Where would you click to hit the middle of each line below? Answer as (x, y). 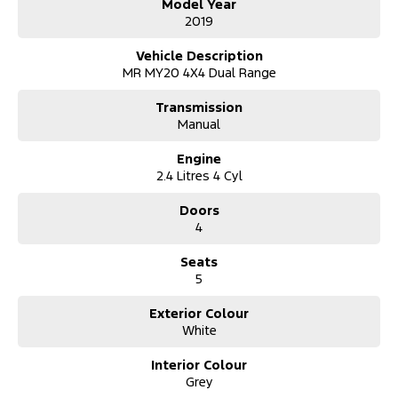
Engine (199, 159)
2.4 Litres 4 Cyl (199, 176)
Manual (199, 124)
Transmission (199, 107)
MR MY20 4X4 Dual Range (199, 73)
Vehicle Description (199, 56)
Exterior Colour (199, 314)
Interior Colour (199, 365)
